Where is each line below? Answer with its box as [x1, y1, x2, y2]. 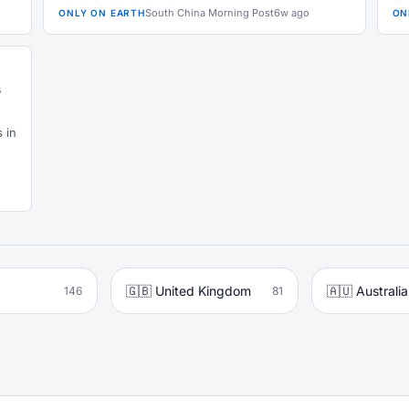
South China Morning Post [144, 6, 274, 19]
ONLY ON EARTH [58, 7, 145, 18]
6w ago [273, 6, 309, 19]
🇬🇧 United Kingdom [126, 283, 252, 299]
